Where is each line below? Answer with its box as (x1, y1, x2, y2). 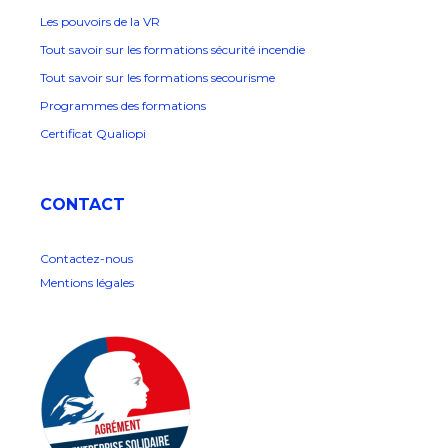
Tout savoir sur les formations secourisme (40, 70, 278, 86)
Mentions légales (40, 275, 134, 291)
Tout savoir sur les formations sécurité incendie (40, 42, 308, 58)
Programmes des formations (40, 98, 206, 114)
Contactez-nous (40, 251, 133, 267)
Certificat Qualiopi (40, 126, 146, 142)
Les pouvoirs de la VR (40, 14, 160, 30)
